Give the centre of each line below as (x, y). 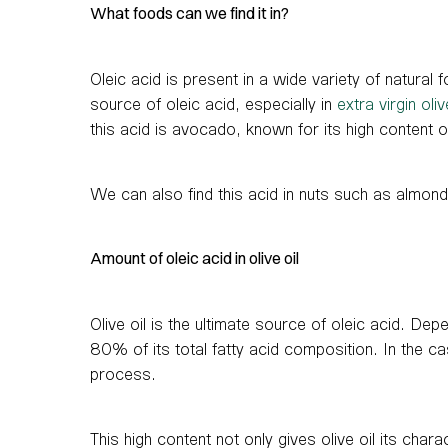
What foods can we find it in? (189, 12)
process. (123, 373)
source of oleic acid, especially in (213, 103)
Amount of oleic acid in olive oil (194, 257)
